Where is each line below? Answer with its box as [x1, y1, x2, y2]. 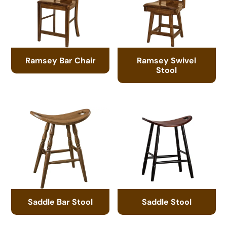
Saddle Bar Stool [28, 197, 93, 207]
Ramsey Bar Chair [25, 55, 96, 66]
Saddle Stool [141, 197, 192, 207]
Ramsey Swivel [137, 55, 197, 66]
